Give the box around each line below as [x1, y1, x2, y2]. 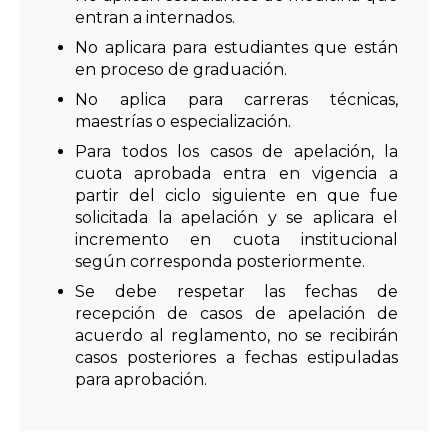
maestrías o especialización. [75, 112, 291, 132]
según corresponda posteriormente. [75, 252, 365, 272]
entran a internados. [75, 8, 235, 28]
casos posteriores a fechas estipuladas [75, 348, 398, 368]
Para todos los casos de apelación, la [75, 142, 398, 162]
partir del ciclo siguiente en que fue [75, 186, 398, 206]
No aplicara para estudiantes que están [75, 38, 398, 58]
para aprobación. [75, 370, 207, 390]
